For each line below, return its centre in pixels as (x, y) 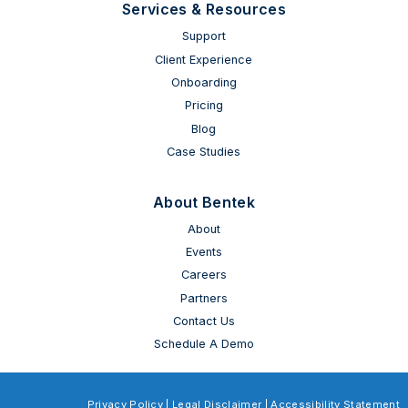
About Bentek (204, 202)
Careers (204, 275)
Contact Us (204, 321)
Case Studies (204, 152)
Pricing (204, 106)
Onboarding (204, 82)
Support (204, 36)
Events (204, 251)
